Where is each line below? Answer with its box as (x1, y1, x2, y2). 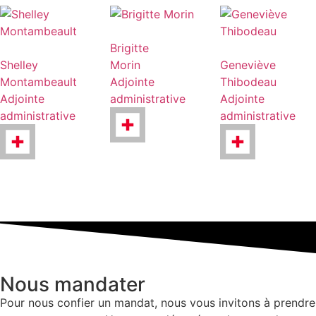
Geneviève (219, 57, 276, 72)
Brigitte (109, 40, 149, 55)
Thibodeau (219, 74, 276, 89)
